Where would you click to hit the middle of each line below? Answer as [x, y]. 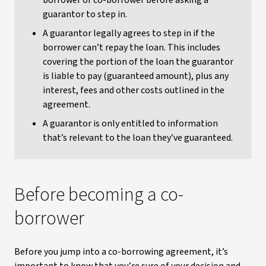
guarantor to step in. [86, 14]
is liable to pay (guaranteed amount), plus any [136, 76]
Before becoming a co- [99, 195]
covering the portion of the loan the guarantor [138, 62]
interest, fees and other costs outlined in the [134, 90]
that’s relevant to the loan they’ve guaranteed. [138, 138]
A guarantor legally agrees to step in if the [129, 33]
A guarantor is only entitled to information [130, 123]
